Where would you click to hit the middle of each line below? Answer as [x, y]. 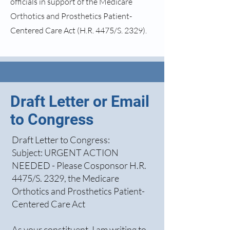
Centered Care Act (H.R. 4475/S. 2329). [79, 30]
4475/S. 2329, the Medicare [65, 178]
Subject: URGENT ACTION [65, 152]
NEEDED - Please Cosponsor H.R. [79, 165]
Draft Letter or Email [80, 101]
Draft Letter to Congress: [61, 140]
